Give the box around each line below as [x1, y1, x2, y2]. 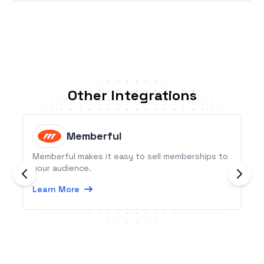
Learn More [32, 184, 80, 195]
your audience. [32, 163, 92, 174]
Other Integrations [67, 86, 197, 105]
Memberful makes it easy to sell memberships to [32, 151, 229, 162]
